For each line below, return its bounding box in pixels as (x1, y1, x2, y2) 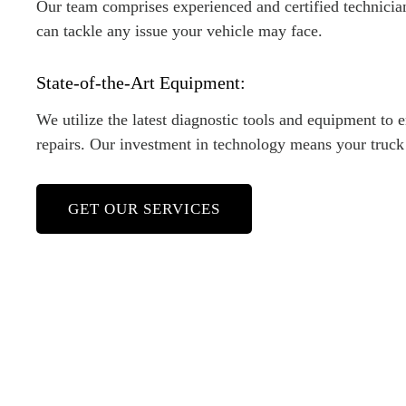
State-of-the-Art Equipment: (36, 72, 246, 93)
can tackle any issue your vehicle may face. (36, 22, 323, 41)
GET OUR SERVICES (68, 200, 220, 218)
